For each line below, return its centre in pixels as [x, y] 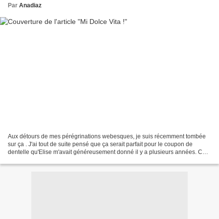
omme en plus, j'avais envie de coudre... [61, 160]
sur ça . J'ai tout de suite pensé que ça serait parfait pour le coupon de [100, 144]
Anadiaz [30, 6]
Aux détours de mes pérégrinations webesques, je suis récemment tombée [107, 136]
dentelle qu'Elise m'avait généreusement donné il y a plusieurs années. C [105, 152]
